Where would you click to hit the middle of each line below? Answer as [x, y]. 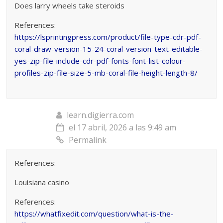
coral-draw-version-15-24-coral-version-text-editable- [109, 49]
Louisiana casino [42, 182]
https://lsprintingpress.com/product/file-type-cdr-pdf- [108, 37]
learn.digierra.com [101, 115]
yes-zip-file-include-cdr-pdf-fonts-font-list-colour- [100, 60]
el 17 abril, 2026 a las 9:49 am [123, 127]
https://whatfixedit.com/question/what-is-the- [94, 213]
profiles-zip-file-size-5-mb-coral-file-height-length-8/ [106, 72]
